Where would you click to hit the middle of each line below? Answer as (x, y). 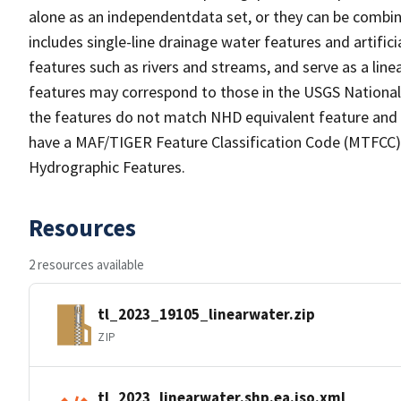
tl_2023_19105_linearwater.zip (206, 314)
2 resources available (86, 264)
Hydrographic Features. (107, 167)
